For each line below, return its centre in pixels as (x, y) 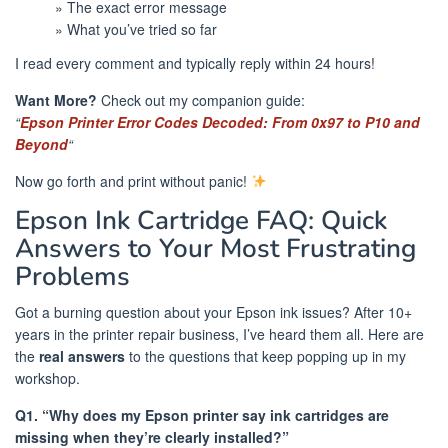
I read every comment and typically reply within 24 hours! (195, 62)
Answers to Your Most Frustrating (215, 248)
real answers (82, 355)
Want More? (56, 99)
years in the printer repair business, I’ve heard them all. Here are (219, 333)
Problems (72, 276)
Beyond (41, 143)
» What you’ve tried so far (136, 29)
